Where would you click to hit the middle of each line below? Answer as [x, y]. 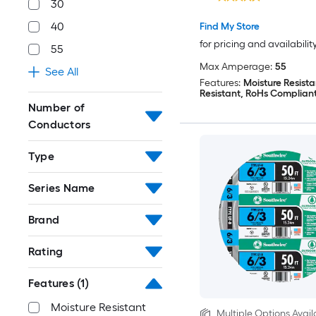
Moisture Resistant [99, 307]
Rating [46, 251]
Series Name [62, 188]
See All [62, 71]
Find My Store [229, 27]
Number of [57, 107]
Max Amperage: [236, 67]
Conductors [60, 124]
